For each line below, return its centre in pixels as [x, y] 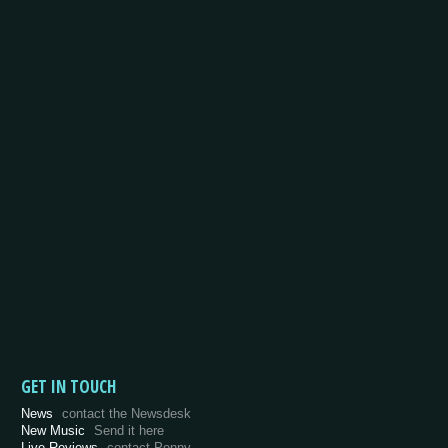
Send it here [129, 430]
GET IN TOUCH [68, 386]
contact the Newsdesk [126, 413]
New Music [55, 430]
